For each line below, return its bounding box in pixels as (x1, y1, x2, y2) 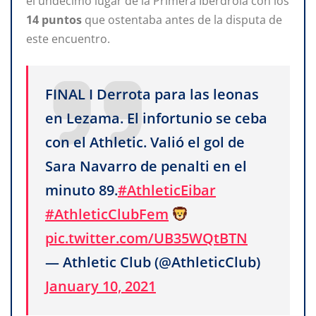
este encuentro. (26, 30, 110, 47)
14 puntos (26, 11, 85, 28)
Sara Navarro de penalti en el (45, 156, 247, 176)
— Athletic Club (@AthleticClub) (45, 252, 260, 272)
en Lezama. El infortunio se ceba (45, 108, 267, 128)
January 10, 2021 (45, 276, 156, 296)
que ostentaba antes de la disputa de (85, 11, 282, 28)
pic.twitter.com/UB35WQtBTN (45, 228, 248, 248)
